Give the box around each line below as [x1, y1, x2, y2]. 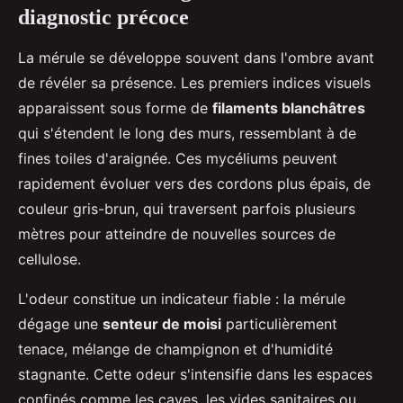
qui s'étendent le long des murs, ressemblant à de [18, 123, 356, 142]
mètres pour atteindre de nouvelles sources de [18, 224, 336, 243]
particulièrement [221, 314, 337, 333]
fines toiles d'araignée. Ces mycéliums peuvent [18, 148, 337, 167]
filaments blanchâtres [212, 98, 365, 117]
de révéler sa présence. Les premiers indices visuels [18, 73, 371, 92]
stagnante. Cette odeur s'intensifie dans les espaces [18, 364, 372, 383]
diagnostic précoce [18, 4, 189, 29]
